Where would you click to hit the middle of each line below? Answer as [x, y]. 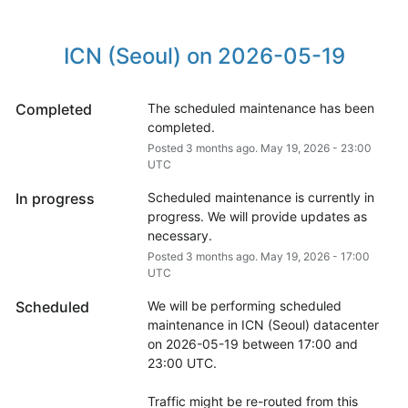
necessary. [179, 235]
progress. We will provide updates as [257, 216]
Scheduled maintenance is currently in [260, 197]
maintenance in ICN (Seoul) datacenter [263, 324]
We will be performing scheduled [244, 305]
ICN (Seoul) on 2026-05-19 [204, 56]
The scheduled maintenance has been [260, 107]
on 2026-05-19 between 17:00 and [252, 343]
